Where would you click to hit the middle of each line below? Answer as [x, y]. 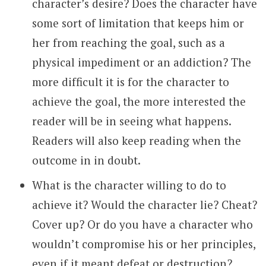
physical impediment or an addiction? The [141, 62]
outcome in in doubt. [86, 160]
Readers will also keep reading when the [136, 140]
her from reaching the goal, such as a [128, 42]
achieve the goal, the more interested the [139, 101]
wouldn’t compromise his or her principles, [143, 244]
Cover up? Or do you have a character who [142, 224]
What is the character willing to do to [129, 185]
